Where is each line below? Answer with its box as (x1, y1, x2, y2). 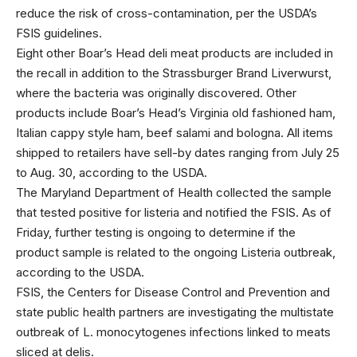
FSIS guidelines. (16, 25, 105, 41)
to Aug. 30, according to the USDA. (16, 164, 210, 180)
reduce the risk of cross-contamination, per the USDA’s (16, 5, 317, 21)
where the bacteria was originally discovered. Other (16, 84, 296, 100)
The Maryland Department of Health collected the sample (16, 184, 331, 200)
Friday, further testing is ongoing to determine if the (16, 224, 296, 240)
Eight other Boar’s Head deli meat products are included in (16, 45, 333, 61)
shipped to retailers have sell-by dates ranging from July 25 (16, 144, 339, 160)
